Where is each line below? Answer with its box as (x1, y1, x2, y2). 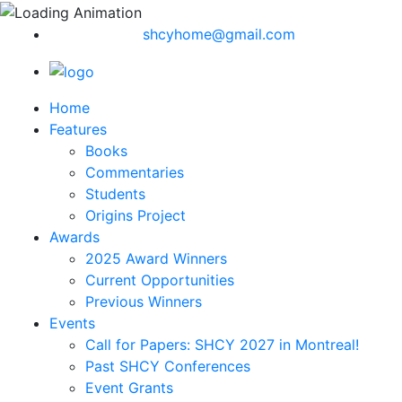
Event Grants (85, 379, 173, 398)
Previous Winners (85, 293, 202, 311)
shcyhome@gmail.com (143, 24, 295, 43)
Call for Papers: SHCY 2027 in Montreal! (85, 336, 359, 354)
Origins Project (85, 206, 186, 225)
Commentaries (85, 163, 184, 182)
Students (85, 185, 145, 204)
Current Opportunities (85, 271, 234, 290)
